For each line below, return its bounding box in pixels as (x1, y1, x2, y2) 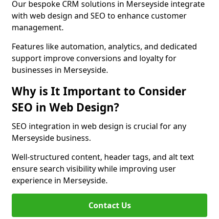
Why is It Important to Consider (12, 84, 186, 99)
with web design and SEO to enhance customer (12, 10, 187, 21)
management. (12, 22, 64, 33)
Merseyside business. (12, 132, 91, 143)
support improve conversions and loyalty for (12, 53, 176, 64)
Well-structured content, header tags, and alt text (12, 152, 194, 162)
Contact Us (88, 200, 131, 211)
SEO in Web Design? (12, 100, 119, 115)
